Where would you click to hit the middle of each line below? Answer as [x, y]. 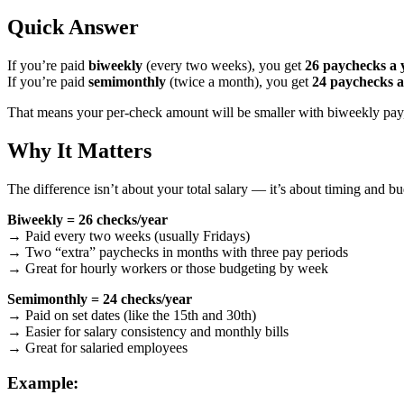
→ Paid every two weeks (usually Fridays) [129, 236]
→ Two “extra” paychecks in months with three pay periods [178, 252]
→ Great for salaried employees [97, 348]
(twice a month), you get [239, 82]
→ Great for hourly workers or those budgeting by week [168, 269]
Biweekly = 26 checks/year [87, 220]
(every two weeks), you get [224, 66]
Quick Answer [73, 28]
